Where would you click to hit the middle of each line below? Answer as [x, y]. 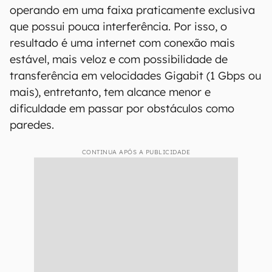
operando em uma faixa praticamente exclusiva [132, 10]
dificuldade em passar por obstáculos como [122, 109]
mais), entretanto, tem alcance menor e [110, 92]
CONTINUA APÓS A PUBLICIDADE [136, 152]
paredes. [32, 125]
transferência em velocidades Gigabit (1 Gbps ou [135, 76]
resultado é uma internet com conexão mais [122, 43]
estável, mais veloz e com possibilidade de [119, 59]
